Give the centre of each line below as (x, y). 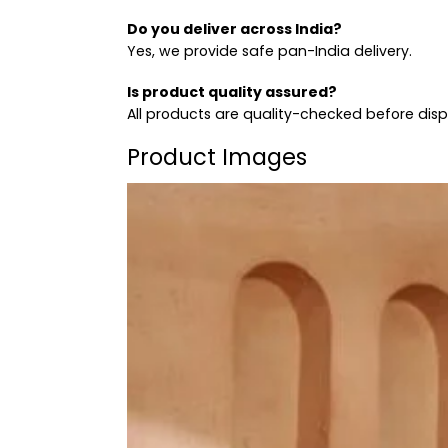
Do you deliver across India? (234, 29)
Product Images (217, 156)
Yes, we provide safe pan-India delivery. (269, 51)
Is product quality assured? (232, 91)
